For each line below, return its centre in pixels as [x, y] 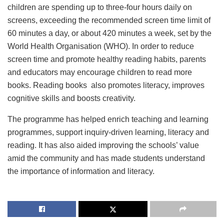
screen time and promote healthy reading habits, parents [107, 59]
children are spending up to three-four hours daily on [100, 7]
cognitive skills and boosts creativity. [71, 98]
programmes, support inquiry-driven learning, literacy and [108, 132]
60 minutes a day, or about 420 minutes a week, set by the [109, 33]
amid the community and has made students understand [106, 158]
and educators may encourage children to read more [100, 72]
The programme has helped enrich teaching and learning [108, 119]
